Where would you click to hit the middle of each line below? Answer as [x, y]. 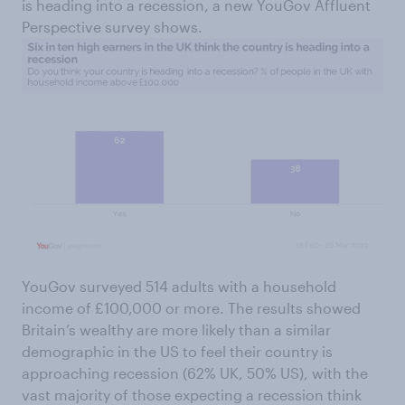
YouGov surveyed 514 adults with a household [179, 287]
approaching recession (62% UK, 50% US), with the [195, 373]
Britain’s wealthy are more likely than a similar [176, 330]
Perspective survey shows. [112, 27]
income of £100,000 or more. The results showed [191, 308]
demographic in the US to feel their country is [177, 352]
